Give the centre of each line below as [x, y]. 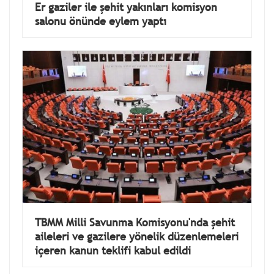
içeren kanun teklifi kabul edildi [113, 250]
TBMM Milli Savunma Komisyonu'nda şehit [135, 222]
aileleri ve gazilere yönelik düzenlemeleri [137, 236]
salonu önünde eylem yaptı [101, 21]
